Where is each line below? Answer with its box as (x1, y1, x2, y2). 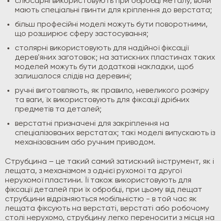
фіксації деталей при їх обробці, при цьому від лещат (5, 186, 202, 194)
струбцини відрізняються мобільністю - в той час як (5, 195, 197, 204)
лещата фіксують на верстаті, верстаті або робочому (5, 205, 209, 213)
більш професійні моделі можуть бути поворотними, (15, 21, 208, 29)
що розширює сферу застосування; (15, 30, 148, 38)
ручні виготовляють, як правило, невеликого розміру (15, 87, 209, 95)
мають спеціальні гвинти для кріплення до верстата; (15, 6, 212, 15)
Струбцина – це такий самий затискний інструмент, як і (5, 158, 214, 166)
